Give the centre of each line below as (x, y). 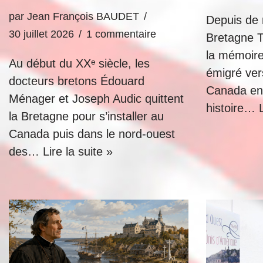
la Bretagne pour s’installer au (86, 116)
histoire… (232, 108)
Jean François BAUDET (83, 16)
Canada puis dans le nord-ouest (92, 134)
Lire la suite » (78, 151)
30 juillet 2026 (41, 34)
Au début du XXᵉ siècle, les (79, 63)
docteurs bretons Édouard (77, 81)
